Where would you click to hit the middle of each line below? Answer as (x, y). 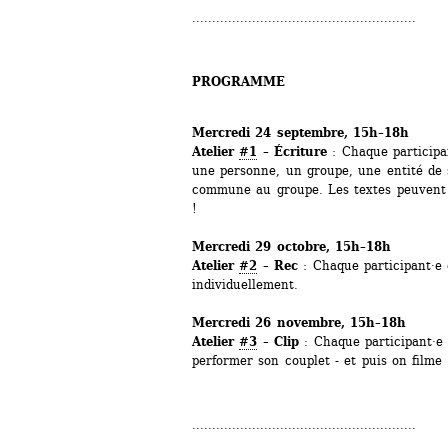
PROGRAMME (238, 81)
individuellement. (245, 284)
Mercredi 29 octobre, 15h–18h (291, 246)
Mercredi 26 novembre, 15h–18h (299, 322)
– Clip (278, 341)
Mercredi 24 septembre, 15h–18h (300, 132)
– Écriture (292, 151)
